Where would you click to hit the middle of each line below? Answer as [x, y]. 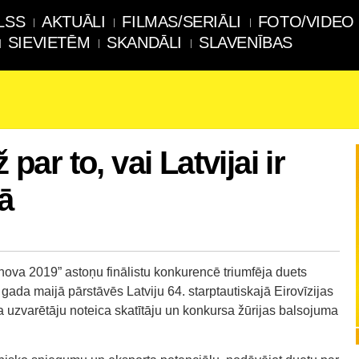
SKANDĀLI [145, 42]
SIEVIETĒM [49, 42]
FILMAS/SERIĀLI [182, 22]
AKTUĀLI [74, 22]
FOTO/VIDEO [306, 22]
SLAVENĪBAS [246, 42]
